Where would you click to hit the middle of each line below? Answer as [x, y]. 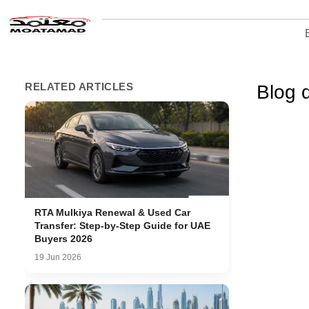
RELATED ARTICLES [79, 87]
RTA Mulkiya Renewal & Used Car [112, 212]
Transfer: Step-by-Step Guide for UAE [122, 226]
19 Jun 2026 [58, 257]
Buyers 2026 [63, 239]
